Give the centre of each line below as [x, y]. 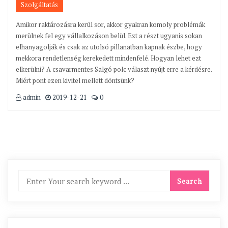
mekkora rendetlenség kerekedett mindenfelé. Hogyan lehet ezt [108, 58]
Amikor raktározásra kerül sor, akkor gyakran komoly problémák [110, 24]
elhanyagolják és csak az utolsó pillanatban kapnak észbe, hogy [109, 47]
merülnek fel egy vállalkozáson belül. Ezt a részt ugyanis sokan [109, 36]
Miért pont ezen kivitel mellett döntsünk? [75, 80]
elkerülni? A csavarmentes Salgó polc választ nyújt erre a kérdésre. [114, 69]
